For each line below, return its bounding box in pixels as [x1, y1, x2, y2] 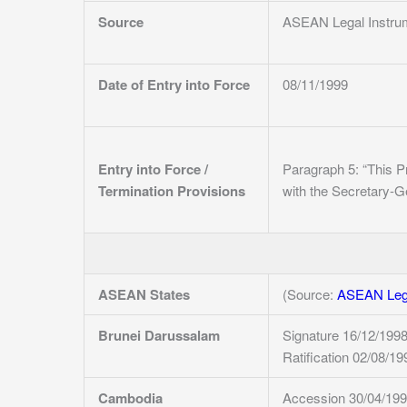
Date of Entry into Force [98, 74, 250, 94]
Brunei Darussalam [98, 325, 220, 345]
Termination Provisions [98, 181, 245, 201]
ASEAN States [98, 284, 190, 304]
